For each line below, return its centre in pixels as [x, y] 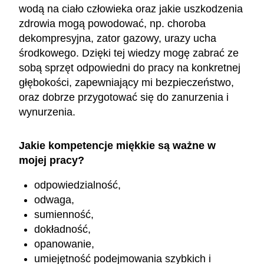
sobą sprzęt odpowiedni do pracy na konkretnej [130, 67]
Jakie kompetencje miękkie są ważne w [117, 145]
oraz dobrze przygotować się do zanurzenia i [124, 97]
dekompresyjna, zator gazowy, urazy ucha [118, 38]
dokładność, [63, 230]
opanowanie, [65, 244]
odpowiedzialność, [78, 185]
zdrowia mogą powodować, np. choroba [112, 23]
